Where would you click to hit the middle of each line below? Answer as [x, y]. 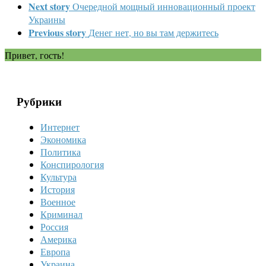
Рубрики [39, 102]
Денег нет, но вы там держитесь [153, 32]
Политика [61, 152]
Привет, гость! [34, 55]
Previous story [57, 32]
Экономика [63, 139]
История [58, 189]
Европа [55, 251]
